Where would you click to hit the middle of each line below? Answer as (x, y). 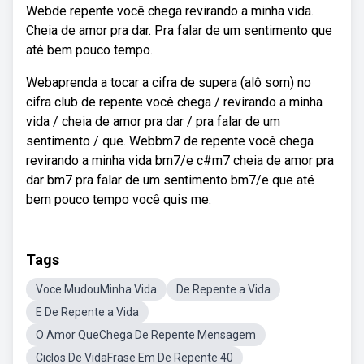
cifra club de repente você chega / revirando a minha (174, 102)
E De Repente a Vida (87, 312)
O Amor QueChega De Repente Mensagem (146, 335)
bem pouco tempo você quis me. (119, 199)
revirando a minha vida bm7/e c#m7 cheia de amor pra (180, 160)
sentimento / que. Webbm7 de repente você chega (170, 141)
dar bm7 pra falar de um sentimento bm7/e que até (170, 180)
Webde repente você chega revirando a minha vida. (170, 11)
